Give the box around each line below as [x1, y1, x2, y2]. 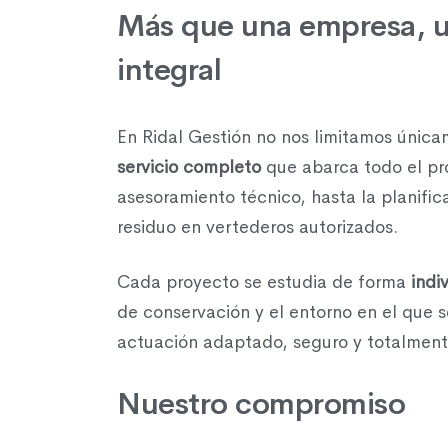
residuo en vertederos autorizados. [117, 215, 398, 238]
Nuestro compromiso [117, 384, 405, 423]
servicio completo [117, 155, 261, 178]
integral [117, 51, 221, 90]
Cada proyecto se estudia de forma [117, 270, 411, 293]
